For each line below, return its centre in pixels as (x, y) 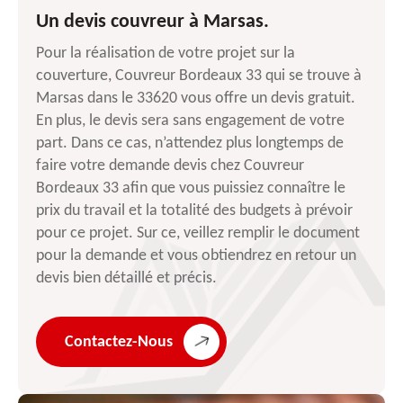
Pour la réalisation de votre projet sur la (166, 54)
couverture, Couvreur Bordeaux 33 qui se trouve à (199, 76)
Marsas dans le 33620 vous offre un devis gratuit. (196, 99)
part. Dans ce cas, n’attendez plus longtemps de (190, 144)
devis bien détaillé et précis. (126, 279)
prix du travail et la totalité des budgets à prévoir (194, 211)
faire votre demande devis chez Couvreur (170, 166)
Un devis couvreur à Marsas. (152, 22)
